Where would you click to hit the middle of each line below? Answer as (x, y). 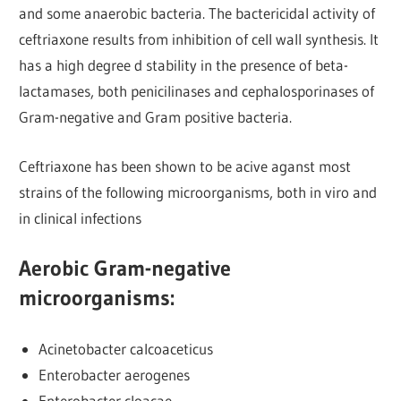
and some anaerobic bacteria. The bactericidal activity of (197, 13)
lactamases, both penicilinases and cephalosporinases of (197, 91)
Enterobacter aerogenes (114, 374)
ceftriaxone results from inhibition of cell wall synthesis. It (199, 39)
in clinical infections (81, 218)
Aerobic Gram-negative (125, 269)
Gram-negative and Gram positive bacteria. (156, 117)
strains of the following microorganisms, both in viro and (198, 192)
